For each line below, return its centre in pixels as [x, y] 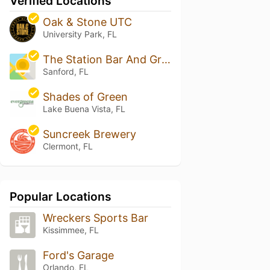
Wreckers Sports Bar [95, 218]
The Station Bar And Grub [166, 60]
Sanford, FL [65, 72]
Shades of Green [85, 97]
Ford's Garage [78, 255]
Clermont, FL [67, 146]
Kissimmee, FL [71, 230]
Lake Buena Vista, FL [84, 109]
